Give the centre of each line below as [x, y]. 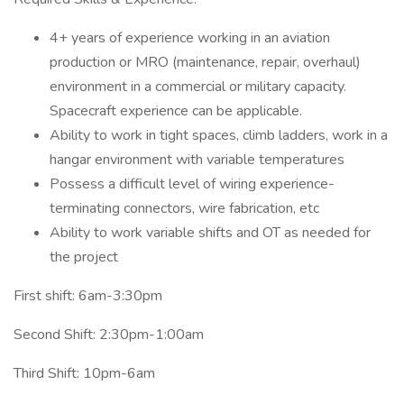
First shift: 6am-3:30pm [88, 296]
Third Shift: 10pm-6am [84, 373]
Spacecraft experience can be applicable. [176, 111]
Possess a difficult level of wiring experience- [192, 184]
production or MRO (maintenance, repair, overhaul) [205, 62]
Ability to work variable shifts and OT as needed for [210, 233]
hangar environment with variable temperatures [197, 160]
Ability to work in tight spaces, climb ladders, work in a [219, 135]
